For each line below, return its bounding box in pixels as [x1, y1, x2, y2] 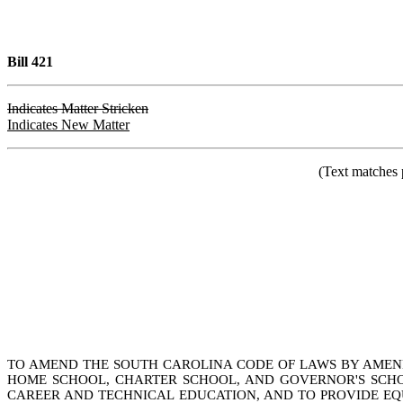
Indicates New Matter [7, 117, 130, 132]
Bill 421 [7, 54, 53, 69]
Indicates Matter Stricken [7, 101, 148, 116]
